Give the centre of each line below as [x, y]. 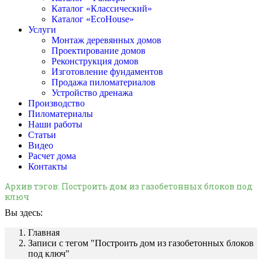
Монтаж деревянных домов [106, 40]
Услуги [42, 30]
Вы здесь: [24, 213]
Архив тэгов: [33, 186]
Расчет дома [52, 156]
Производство [56, 103]
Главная [44, 233]
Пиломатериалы [61, 114]
